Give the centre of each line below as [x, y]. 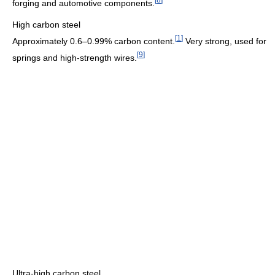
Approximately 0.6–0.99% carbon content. [94, 41]
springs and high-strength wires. [75, 57]
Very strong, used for [225, 41]
